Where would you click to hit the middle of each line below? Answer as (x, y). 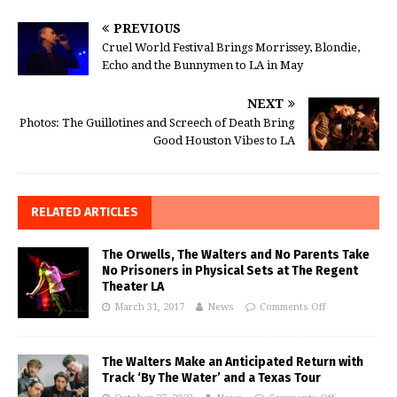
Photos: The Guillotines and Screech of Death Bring (157, 123)
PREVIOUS (147, 28)
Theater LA (133, 287)
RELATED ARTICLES (85, 212)
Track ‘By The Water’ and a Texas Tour (211, 378)
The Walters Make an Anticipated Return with (233, 362)
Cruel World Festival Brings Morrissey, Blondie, (231, 47)
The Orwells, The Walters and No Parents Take (236, 255)
